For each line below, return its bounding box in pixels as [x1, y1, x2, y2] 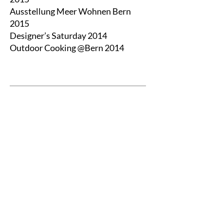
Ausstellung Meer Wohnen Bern [10, 6, 131, 17]
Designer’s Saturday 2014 [10, 30, 107, 41]
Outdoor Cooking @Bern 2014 [10, 42, 124, 53]
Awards [10, 100, 52, 116]
